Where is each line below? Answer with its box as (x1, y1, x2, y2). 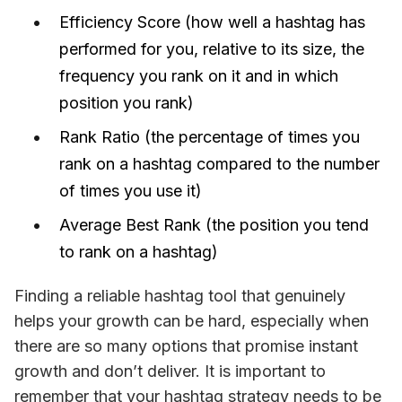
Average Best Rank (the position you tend (59, 215, 369, 234)
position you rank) (59, 93, 194, 112)
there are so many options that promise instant (14, 336, 358, 355)
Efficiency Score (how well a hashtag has (59, 13, 365, 31)
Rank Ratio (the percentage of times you (59, 127, 360, 146)
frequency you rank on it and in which (59, 66, 338, 85)
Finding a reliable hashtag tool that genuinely (14, 286, 345, 305)
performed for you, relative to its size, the (59, 39, 364, 58)
